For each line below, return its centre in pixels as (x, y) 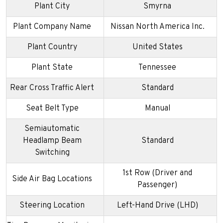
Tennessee (157, 68)
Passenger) (157, 185)
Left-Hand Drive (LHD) (157, 206)
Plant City (52, 7)
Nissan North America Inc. (157, 27)
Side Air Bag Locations (52, 179)
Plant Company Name (52, 27)
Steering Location (52, 206)
